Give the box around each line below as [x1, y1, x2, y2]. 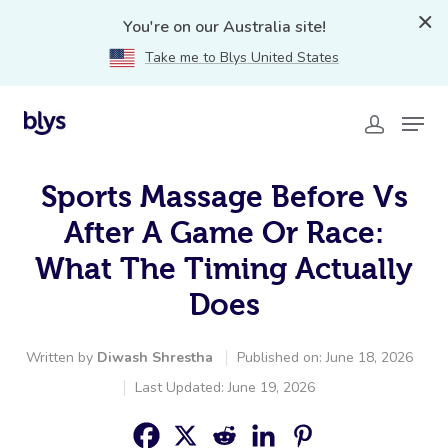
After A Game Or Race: [64, 216, 384, 249]
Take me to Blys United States [145, 48, 339, 67]
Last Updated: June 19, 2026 [134, 378, 315, 397]
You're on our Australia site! [122, 16, 326, 38]
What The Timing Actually [35, 252, 413, 285]
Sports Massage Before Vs [40, 180, 408, 213]
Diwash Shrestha [96, 348, 213, 367]
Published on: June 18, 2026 [236, 348, 413, 367]
